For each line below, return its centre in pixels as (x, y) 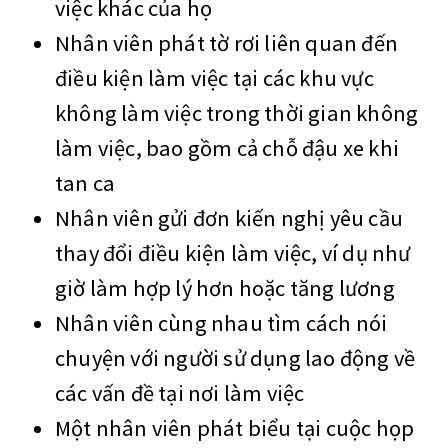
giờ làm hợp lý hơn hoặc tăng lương (225, 288)
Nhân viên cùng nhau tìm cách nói (221, 323)
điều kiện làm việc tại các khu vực (214, 78)
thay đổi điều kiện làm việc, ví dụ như (233, 253)
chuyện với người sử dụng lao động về (235, 358)
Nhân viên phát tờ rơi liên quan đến (227, 43)
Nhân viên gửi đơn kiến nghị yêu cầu (229, 218)
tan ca (85, 183)
